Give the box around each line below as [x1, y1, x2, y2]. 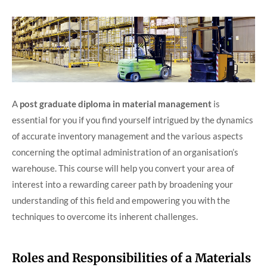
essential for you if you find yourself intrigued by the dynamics [12, 114, 253, 125]
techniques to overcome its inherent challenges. [12, 210, 198, 222]
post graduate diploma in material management [20, 98, 212, 109]
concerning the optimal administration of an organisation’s [12, 146, 238, 157]
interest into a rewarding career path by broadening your [12, 178, 233, 190]
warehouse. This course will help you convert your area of [12, 162, 234, 173]
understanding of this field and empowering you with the [12, 194, 230, 206]
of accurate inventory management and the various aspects [12, 130, 243, 141]
